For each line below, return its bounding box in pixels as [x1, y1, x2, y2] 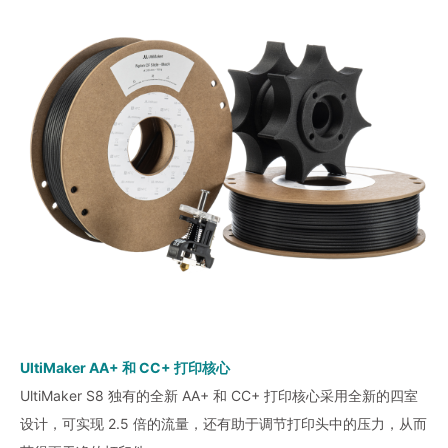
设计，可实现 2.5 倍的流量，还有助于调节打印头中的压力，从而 [20, 414, 427, 432]
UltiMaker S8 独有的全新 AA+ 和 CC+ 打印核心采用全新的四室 [20, 386, 418, 404]
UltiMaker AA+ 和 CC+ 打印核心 [20, 358, 230, 376]
